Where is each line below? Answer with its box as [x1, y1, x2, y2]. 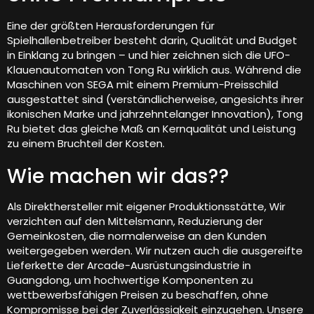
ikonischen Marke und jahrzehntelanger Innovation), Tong [7, 106, 303, 121]
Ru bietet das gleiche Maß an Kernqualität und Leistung [7, 121, 296, 136]
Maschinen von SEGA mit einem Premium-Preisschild [7, 76, 278, 92]
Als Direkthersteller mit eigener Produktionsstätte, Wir [7, 198, 285, 214]
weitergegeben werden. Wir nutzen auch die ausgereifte [7, 243, 303, 258]
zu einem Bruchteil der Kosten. [7, 135, 165, 151]
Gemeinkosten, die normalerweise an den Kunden [7, 228, 266, 243]
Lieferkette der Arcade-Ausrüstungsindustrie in [7, 257, 251, 273]
